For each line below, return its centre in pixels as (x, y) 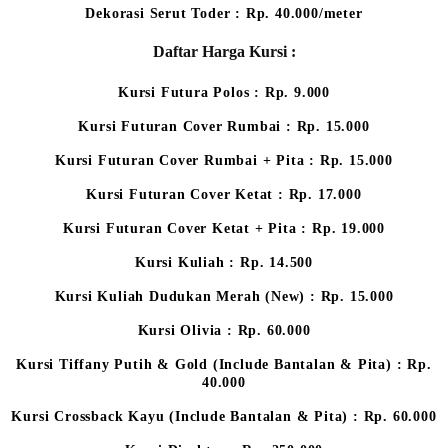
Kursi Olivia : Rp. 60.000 (224, 330)
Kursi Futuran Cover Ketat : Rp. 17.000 (224, 194)
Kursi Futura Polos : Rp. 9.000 (224, 92)
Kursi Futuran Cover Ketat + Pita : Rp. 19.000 (224, 228)
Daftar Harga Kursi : (224, 52)
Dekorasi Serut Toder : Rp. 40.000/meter (224, 14)
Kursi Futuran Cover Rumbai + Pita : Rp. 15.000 (224, 160)
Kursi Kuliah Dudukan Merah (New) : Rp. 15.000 (224, 296)
